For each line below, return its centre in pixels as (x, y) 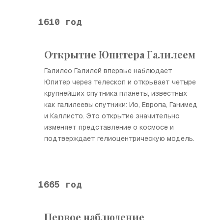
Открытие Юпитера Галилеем (120, 54)
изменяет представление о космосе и (109, 127)
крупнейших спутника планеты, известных (116, 93)
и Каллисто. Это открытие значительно (112, 116)
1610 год (60, 22)
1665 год (60, 184)
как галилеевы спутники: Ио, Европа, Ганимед (121, 105)
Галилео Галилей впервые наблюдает (108, 71)
